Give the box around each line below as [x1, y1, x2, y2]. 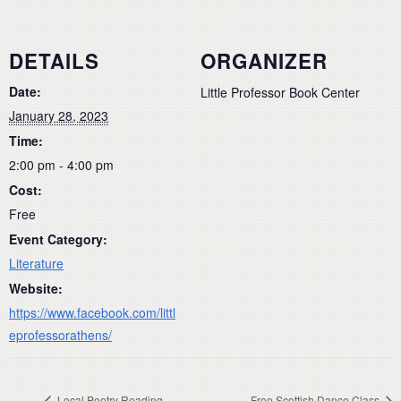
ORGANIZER [200, 46, 328, 75]
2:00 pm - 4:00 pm [9, 155, 114, 174]
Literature [9, 253, 64, 272]
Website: [9, 278, 63, 297]
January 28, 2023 [9, 106, 108, 124]
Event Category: [9, 229, 107, 248]
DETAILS [9, 46, 99, 75]
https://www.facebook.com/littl [9, 303, 175, 321]
